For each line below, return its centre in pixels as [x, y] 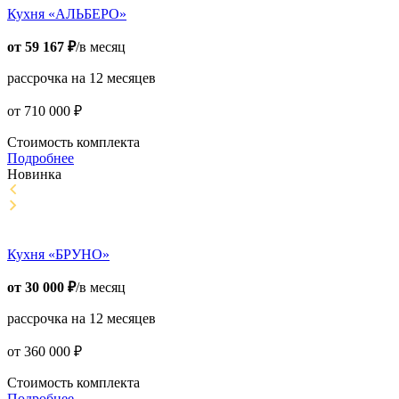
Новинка [34, 175]
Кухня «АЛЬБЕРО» [67, 14]
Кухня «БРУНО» [58, 255]
